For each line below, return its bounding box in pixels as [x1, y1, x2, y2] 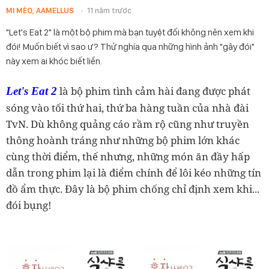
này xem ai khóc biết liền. [6, 55, 102, 67]
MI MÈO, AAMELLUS [6, 6, 74, 15]
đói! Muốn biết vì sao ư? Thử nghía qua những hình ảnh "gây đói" [6, 41, 255, 52]
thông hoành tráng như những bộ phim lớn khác [6, 133, 240, 147]
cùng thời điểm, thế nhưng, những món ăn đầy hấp [6, 150, 250, 163]
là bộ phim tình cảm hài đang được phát [59, 84, 250, 98]
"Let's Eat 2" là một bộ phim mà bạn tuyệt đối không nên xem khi [6, 26, 254, 38]
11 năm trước [87, 6, 131, 15]
